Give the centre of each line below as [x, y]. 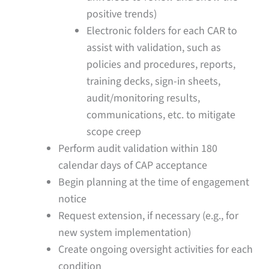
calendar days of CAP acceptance [133, 165]
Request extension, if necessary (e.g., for [149, 216]
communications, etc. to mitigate [161, 115]
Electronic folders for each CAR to [162, 31]
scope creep [114, 131]
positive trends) [122, 14]
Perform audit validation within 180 [138, 148]
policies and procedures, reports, [161, 64]
